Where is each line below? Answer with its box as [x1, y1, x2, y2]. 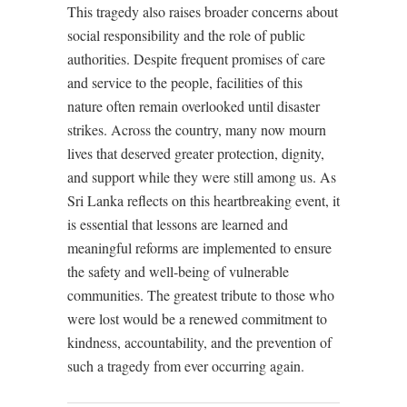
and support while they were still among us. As [67, 166, 336, 186]
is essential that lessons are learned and [67, 213, 288, 233]
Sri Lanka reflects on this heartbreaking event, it [67, 190, 340, 210]
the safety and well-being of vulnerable [67, 261, 289, 281]
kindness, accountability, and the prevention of [67, 332, 332, 352]
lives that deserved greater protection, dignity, [67, 143, 324, 163]
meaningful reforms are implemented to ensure [67, 237, 332, 257]
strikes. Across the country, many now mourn [67, 119, 326, 139]
